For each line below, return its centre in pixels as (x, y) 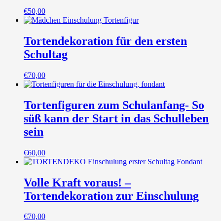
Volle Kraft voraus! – (77, 182)
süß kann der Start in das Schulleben (116, 118)
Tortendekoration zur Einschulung (111, 196)
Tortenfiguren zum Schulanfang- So (114, 105)
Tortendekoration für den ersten (105, 41)
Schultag (46, 54)
